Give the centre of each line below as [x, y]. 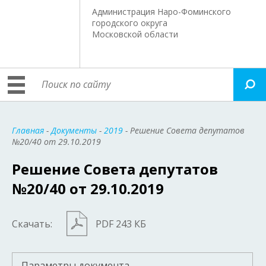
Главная [28, 130]
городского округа [130, 23]
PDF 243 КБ [121, 224]
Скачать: [32, 224]
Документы [74, 130]
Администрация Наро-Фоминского [162, 12]
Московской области [135, 34]
